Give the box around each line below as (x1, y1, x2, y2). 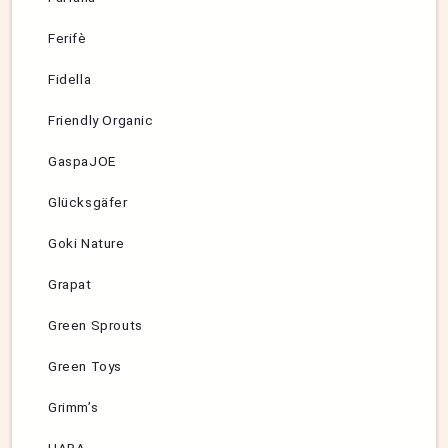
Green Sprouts (48, 317, 143, 334)
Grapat (48, 276, 92, 293)
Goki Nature (48, 235, 125, 252)
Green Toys (48, 358, 122, 375)
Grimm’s (48, 399, 99, 416)
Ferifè (48, 30, 87, 47)
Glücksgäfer (48, 194, 128, 211)
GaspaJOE (48, 153, 116, 170)
